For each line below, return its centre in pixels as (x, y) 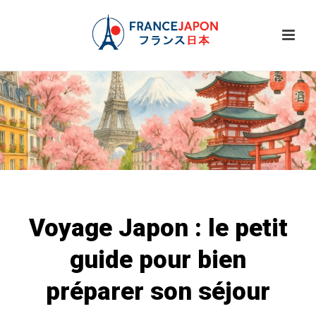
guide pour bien (158, 260)
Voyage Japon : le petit (158, 229)
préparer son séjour (158, 292)
